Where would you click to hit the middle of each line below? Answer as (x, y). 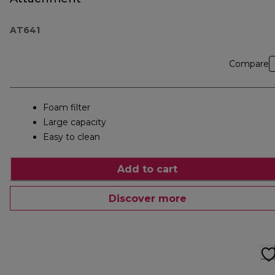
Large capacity (75, 122)
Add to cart (147, 169)
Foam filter (67, 108)
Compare (249, 64)
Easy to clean (72, 137)
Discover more (147, 198)
